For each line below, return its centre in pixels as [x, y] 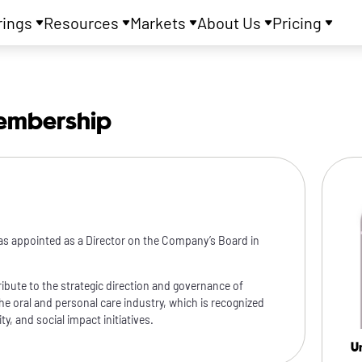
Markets [158, 23]
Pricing [297, 23]
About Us [229, 23]
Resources [81, 23]
